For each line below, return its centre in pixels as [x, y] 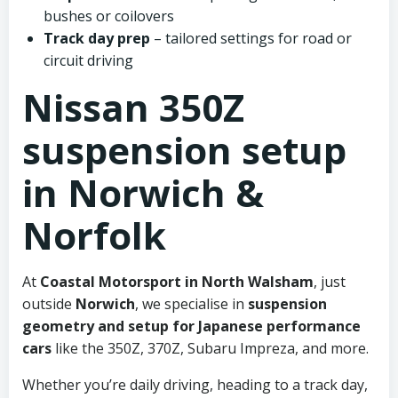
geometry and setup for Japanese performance [191, 326]
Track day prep [97, 38]
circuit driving [88, 60]
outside [49, 304]
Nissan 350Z [133, 107]
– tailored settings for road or [251, 38]
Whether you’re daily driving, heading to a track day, [195, 385]
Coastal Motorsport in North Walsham [177, 282]
